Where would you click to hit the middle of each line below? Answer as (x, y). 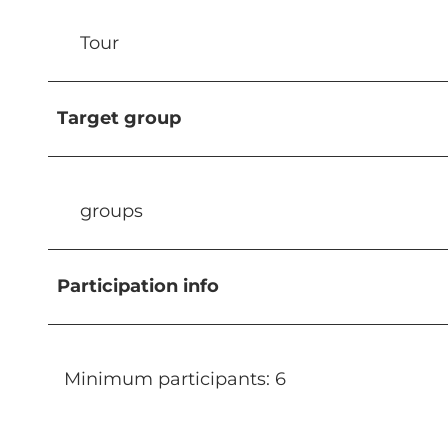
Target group (119, 117)
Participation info (138, 285)
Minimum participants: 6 (175, 378)
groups (111, 210)
